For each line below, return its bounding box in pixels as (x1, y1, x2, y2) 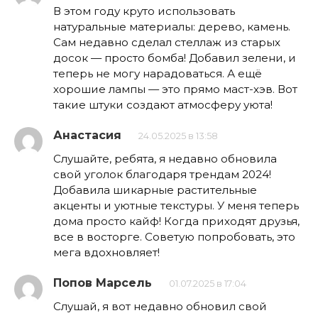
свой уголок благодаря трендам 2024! (53, 167, 271, 181)
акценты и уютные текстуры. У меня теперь (53, 198, 299, 212)
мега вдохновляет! (53, 245, 160, 259)
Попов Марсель (53, 275, 152, 290)
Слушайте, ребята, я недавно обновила (53, 151, 277, 165)
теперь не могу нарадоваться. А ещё (53, 66, 262, 80)
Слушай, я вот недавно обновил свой (53, 299, 267, 313)
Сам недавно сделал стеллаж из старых (53, 35, 280, 49)
